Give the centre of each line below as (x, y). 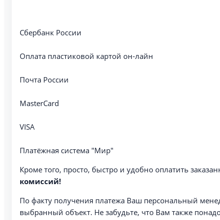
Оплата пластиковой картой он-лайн (86, 56)
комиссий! (40, 181)
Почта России (44, 80)
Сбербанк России (51, 32)
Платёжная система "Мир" (67, 150)
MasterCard (39, 103)
